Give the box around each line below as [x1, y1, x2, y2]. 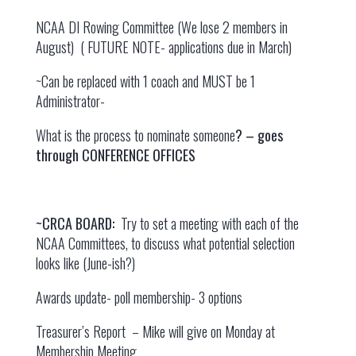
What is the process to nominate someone [35, 125, 235, 145]
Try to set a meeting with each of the [117, 213, 299, 234]
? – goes [234, 125, 283, 145]
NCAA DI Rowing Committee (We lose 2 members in [35, 17, 288, 37]
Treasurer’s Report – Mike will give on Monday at [35, 321, 275, 342]
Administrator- [35, 91, 105, 111]
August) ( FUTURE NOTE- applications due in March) [35, 37, 292, 57]
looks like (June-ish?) [35, 253, 135, 273]
